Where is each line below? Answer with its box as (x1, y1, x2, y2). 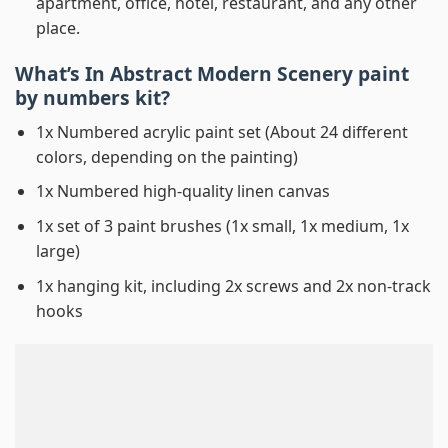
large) (35, 239, 80, 262)
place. (35, 17, 80, 40)
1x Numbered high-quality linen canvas (35, 180, 330, 203)
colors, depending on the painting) (35, 145, 298, 168)
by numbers (15, 84, 130, 112)
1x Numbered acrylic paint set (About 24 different (35, 120, 408, 143)
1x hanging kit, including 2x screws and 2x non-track (35, 274, 431, 297)
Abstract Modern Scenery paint (110, 60, 409, 88)
